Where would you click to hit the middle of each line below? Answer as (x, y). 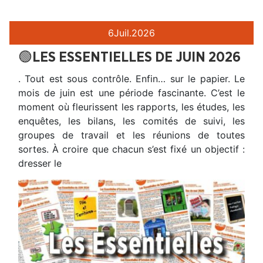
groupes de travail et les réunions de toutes (131, 135)
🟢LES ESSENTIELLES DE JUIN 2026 (129, 58)
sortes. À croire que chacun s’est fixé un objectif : (131, 149)
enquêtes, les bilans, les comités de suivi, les (131, 121)
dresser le (40, 163)
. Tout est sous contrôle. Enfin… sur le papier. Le (131, 79)
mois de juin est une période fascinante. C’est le (131, 93)
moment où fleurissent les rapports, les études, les (131, 107)
